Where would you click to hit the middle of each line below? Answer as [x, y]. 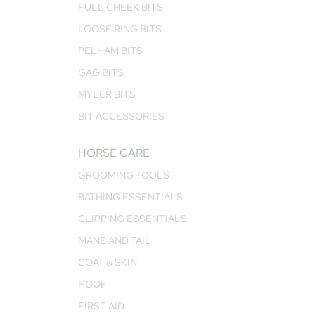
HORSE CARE [114, 153]
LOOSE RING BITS [120, 28]
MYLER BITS [107, 94]
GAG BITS [101, 72]
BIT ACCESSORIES [121, 116]
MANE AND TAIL [115, 240]
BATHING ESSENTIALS [130, 197]
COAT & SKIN [108, 262]
